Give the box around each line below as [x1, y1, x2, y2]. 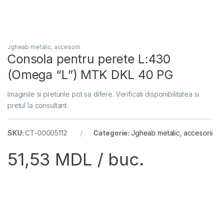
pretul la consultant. [7, 101, 69, 110]
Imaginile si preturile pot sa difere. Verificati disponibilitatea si [7, 90, 199, 99]
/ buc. [92, 149, 144, 170]
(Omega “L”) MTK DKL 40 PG [7, 67, 173, 82]
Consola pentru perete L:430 [7, 52, 171, 67]
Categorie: [93, 129, 131, 137]
